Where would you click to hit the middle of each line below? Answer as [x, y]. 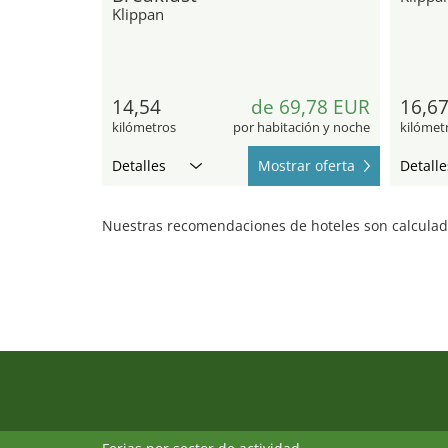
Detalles [139, 165]
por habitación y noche [301, 126]
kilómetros [144, 126]
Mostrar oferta [306, 165]
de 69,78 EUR [310, 106]
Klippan [138, 13]
